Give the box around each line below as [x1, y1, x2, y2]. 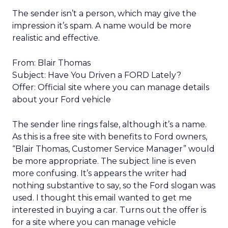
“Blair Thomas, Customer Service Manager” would [12, 144, 215, 154]
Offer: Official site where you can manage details [12, 82, 209, 92]
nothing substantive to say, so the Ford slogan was [12, 181, 215, 190]
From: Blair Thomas [12, 58, 91, 68]
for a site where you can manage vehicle [12, 217, 176, 227]
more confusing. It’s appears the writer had [12, 168, 187, 178]
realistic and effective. [12, 33, 100, 43]
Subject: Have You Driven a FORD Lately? [12, 70, 181, 80]
